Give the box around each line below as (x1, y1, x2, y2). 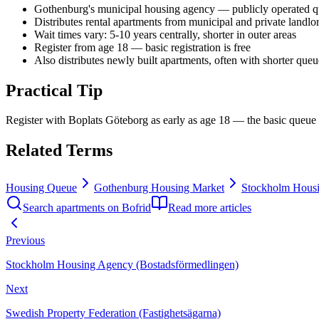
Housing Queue (6, 182, 77, 194)
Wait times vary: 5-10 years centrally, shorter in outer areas (34, 28, 296, 41)
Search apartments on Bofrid (23, 202, 151, 214)
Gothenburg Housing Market (94, 182, 224, 194)
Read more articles (168, 202, 251, 214)
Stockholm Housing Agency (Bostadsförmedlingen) (6, 258, 239, 271)
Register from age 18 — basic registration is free (34, 41, 251, 53)
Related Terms (6, 141, 113, 160)
